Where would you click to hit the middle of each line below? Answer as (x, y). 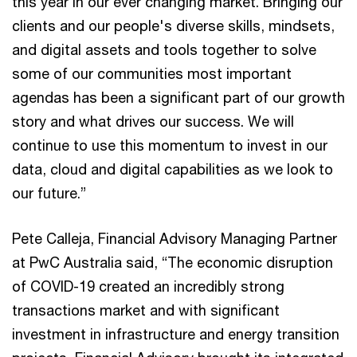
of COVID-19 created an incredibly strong (148, 286)
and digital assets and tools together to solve (164, 49)
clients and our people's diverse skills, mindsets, (173, 25)
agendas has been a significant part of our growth (178, 97)
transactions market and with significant (146, 310)
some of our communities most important (152, 73)
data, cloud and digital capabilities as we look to (173, 169)
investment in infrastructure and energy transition (176, 333)
